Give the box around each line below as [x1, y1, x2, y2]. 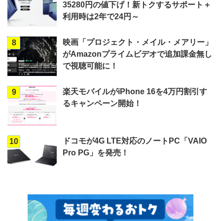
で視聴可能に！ [63, 62, 118, 70]
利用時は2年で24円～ [63, 12, 139, 21]
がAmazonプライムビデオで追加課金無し [63, 50, 212, 58]
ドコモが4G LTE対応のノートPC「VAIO [63, 137, 207, 145]
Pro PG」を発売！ [63, 148, 129, 157]
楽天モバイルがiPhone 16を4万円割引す [63, 87, 207, 96]
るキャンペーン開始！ [63, 99, 142, 108]
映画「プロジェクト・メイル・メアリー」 [63, 38, 213, 46]
